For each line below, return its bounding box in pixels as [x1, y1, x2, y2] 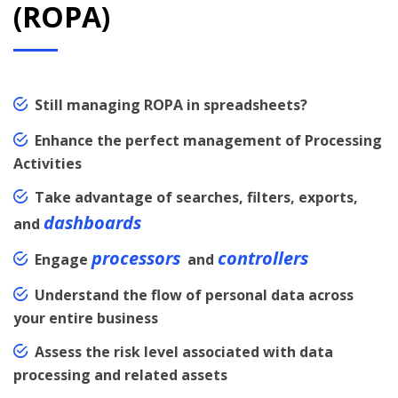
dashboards [44, 211, 141, 235]
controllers [218, 246, 308, 271]
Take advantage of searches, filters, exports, [35, 187, 358, 208]
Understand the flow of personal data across [35, 285, 354, 306]
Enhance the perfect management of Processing [35, 131, 382, 151]
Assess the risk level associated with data [35, 342, 333, 362]
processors [92, 246, 180, 271]
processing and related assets [13, 365, 227, 386]
